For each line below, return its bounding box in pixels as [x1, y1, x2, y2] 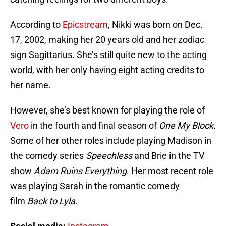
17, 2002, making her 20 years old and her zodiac [10, 34, 204, 45]
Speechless [86, 150, 132, 161]
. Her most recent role [127, 165, 213, 177]
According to [10, 19, 63, 30]
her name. [10, 80, 51, 91]
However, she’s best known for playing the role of [10, 105, 205, 116]
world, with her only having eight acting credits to [10, 65, 204, 76]
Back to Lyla [27, 196, 75, 207]
